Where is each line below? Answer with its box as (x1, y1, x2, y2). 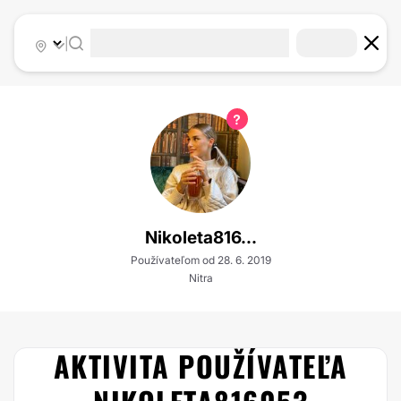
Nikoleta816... (144, 227, 257, 248)
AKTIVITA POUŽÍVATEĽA (53, 345, 348, 387)
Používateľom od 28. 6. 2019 (130, 253, 271, 267)
